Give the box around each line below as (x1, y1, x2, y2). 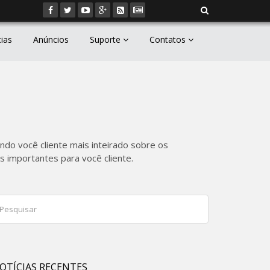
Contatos (149, 34, 188, 45)
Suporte (90, 34, 123, 45)
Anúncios (33, 34, 69, 45)
